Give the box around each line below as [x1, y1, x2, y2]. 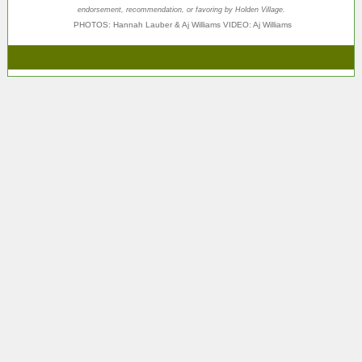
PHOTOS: [74, 20, 113, 29]
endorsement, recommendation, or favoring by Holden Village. [77, 6, 285, 14]
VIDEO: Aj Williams [223, 20, 292, 29]
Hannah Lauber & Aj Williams [113, 20, 223, 29]
